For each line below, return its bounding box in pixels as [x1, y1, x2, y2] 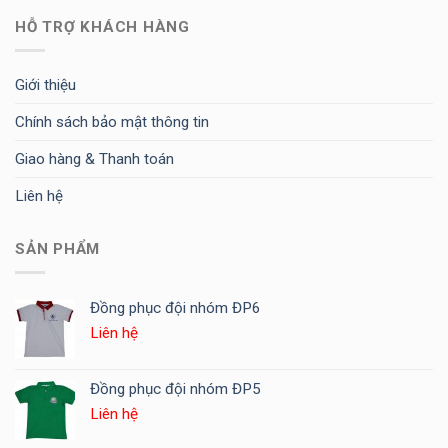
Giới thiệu [15, 76, 76, 95]
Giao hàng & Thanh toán [15, 150, 174, 169]
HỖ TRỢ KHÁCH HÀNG [15, 17, 190, 36]
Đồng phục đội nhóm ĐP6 [90, 299, 261, 318]
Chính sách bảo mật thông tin [15, 113, 209, 132]
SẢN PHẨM [15, 239, 101, 258]
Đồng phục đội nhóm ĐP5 [90, 380, 261, 399]
